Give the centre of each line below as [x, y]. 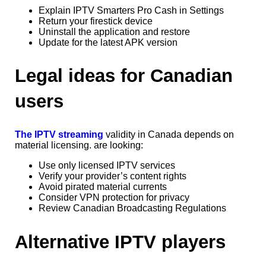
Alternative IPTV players [120, 242]
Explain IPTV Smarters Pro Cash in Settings [131, 10]
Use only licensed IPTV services [107, 166]
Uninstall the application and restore [114, 31]
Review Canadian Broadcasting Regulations [132, 208]
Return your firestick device [96, 21]
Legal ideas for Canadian [124, 76]
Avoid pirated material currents [103, 187]
